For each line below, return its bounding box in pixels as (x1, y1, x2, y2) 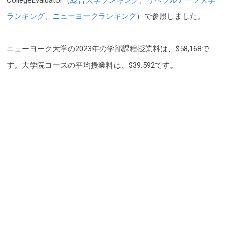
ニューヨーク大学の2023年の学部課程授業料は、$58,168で (7, 44, 209, 53)
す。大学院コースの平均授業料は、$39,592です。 (7, 60, 178, 70)
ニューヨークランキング (52, 11, 136, 21)
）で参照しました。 (136, 11, 205, 21)
